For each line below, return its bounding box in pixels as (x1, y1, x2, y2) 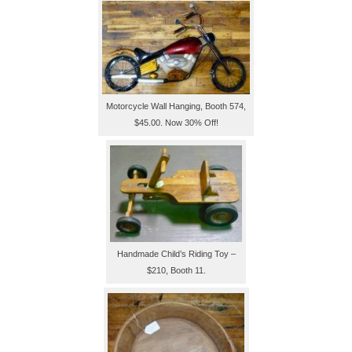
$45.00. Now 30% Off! (134, 117, 218, 127)
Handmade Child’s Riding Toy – (116, 249, 236, 259)
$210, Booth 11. (146, 266, 206, 276)
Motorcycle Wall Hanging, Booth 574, (106, 101, 246, 111)
